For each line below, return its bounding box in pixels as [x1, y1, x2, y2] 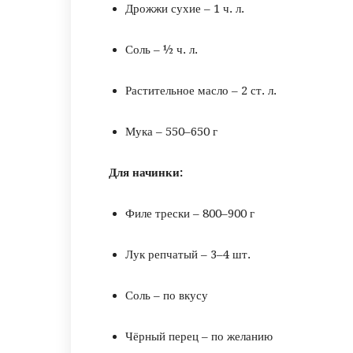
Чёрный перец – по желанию [125, 329, 273, 344]
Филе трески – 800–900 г [125, 206, 255, 221]
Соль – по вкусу [125, 288, 208, 303]
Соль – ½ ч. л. [125, 43, 198, 57]
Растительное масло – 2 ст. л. [125, 84, 277, 98]
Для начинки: [109, 165, 183, 180]
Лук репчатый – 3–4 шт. [125, 247, 251, 262]
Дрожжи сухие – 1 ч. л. [125, 2, 244, 16]
